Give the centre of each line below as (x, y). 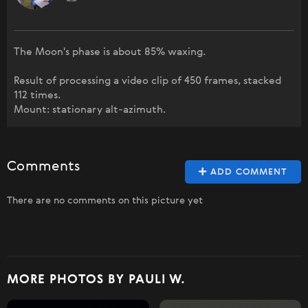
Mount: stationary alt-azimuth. (90, 110)
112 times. (37, 96)
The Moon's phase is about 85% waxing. (110, 52)
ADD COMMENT (247, 173)
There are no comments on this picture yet (105, 201)
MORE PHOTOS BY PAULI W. (96, 280)
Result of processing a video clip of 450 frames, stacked (147, 81)
